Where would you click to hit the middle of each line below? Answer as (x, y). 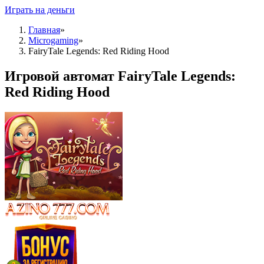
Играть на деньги (40, 10)
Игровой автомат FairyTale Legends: (120, 76)
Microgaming (53, 40)
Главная (44, 30)
